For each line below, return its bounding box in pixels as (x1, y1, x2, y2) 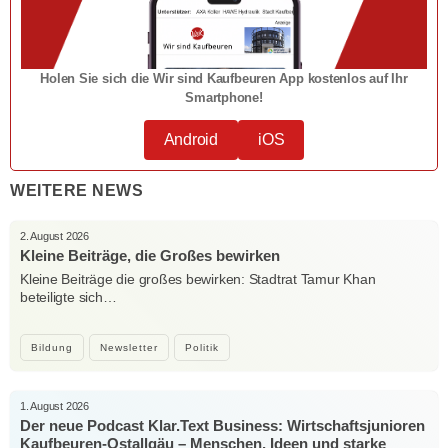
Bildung (31, 342, 73, 354)
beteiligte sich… (20, 289, 117, 306)
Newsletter (100, 342, 158, 354)
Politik (185, 342, 219, 354)
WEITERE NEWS (10, 182, 143, 200)
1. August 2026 (20, 400, 89, 413)
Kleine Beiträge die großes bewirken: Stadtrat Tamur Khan (20, 271, 376, 288)
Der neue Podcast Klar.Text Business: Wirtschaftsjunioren (20, 417, 425, 435)
